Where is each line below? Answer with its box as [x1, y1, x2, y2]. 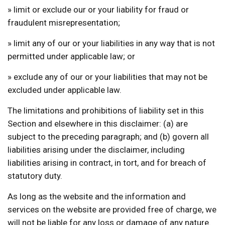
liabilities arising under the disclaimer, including [8, 144, 185, 155]
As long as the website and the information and [8, 191, 186, 201]
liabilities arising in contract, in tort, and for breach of [8, 157, 206, 168]
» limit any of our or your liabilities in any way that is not [8, 38, 215, 48]
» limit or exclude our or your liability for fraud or [8, 4, 189, 15]
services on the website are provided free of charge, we [8, 204, 216, 214]
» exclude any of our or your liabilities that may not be [8, 71, 207, 82]
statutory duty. [8, 170, 62, 181]
